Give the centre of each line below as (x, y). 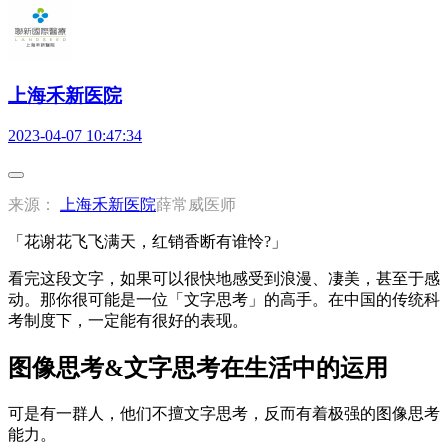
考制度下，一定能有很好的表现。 (128, 321)
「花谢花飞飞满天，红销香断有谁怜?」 (147, 242)
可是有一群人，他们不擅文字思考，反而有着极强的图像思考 (224, 414)
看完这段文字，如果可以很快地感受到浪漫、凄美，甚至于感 (224, 279)
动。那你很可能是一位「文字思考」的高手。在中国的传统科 (224, 300)
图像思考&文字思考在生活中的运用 (198, 368)
